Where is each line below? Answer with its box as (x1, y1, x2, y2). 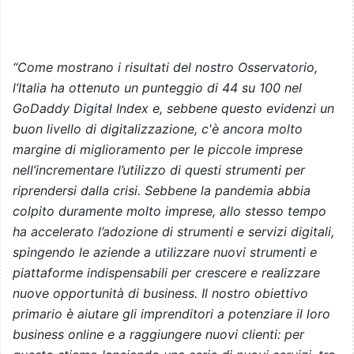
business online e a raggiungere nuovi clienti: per (13, 326, 304, 343)
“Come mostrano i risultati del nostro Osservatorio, (13, 59, 318, 76)
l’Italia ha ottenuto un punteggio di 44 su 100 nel (13, 80, 302, 96)
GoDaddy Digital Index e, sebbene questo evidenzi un (13, 100, 334, 117)
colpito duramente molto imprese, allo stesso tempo (13, 203, 326, 220)
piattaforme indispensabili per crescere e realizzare (13, 265, 320, 281)
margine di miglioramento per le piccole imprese (13, 141, 303, 158)
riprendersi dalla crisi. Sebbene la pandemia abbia (13, 183, 311, 199)
